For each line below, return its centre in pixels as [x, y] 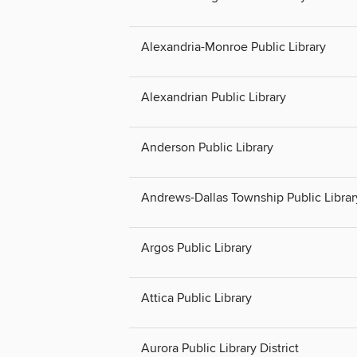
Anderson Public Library [207, 147]
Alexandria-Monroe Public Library [233, 47]
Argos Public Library [196, 247]
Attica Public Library [196, 298]
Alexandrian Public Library [214, 97]
